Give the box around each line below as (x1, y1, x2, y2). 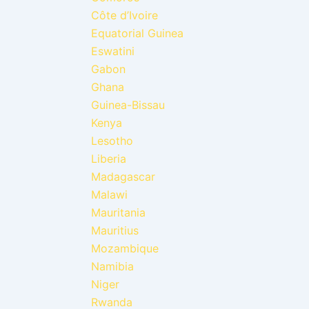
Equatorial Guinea (91, 26, 183, 40)
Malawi (91, 187, 128, 201)
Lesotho (91, 133, 133, 148)
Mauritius (91, 223, 139, 237)
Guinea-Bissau (91, 97, 165, 112)
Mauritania (91, 205, 146, 219)
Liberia (91, 151, 126, 166)
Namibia (91, 259, 134, 273)
